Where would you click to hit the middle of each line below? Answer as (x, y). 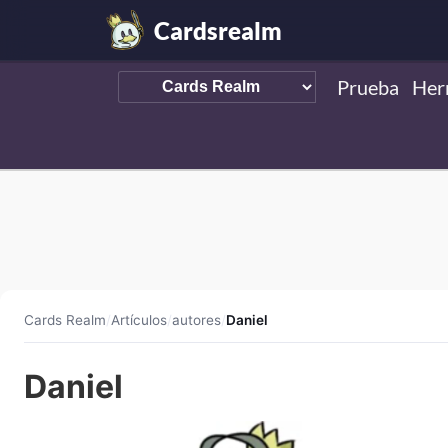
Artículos (139, 320)
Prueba (368, 87)
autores (196, 320)
